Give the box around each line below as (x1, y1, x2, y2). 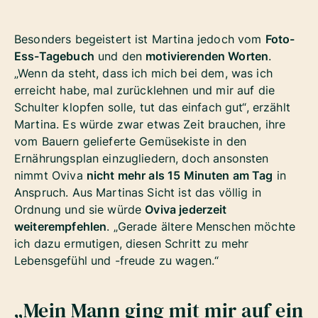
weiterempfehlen (14, 219, 107, 234)
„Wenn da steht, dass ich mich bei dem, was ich (14, 66, 273, 81)
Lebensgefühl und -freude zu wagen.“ (14, 253, 219, 268)
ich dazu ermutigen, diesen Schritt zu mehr (14, 236, 249, 251)
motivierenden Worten (146, 49, 269, 64)
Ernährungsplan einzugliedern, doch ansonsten (14, 151, 269, 166)
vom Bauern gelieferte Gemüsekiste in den (14, 134, 246, 149)
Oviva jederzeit (145, 202, 227, 217)
